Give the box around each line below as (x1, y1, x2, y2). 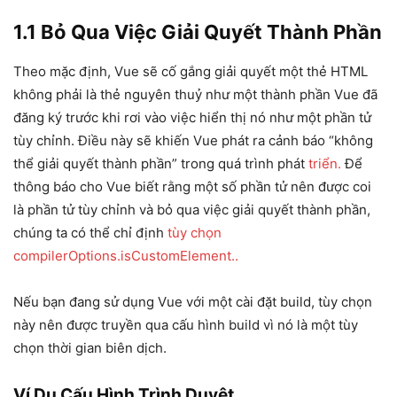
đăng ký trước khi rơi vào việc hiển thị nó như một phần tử (13, 109, 371, 127)
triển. (305, 155, 345, 173)
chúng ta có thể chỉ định (13, 224, 167, 242)
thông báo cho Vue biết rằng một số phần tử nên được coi (13, 178, 371, 196)
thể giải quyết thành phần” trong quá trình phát (13, 155, 305, 173)
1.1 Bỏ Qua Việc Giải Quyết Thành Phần (13, 20, 382, 44)
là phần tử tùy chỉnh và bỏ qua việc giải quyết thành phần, (13, 201, 370, 219)
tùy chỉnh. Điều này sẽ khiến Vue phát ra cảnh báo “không (13, 132, 373, 150)
